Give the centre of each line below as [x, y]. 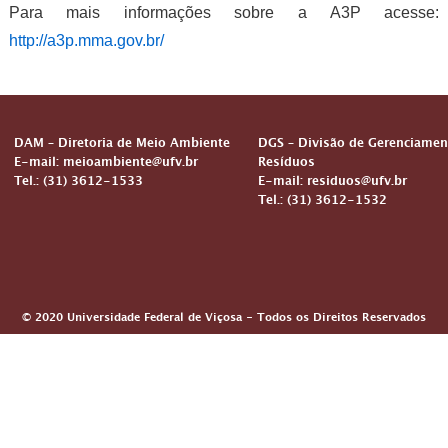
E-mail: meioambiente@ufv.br [106, 164]
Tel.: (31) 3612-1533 [78, 183]
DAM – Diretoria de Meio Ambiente [122, 145]
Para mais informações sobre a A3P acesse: [224, 12]
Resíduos [286, 164]
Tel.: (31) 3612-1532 [322, 202]
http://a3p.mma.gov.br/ [86, 40]
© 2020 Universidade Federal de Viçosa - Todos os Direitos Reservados [224, 319]
